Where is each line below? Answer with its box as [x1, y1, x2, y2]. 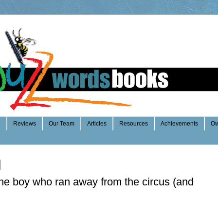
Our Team [49, 120, 74, 127]
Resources [119, 120, 148, 127]
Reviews [13, 120, 36, 127]
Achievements [161, 120, 198, 127]
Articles [87, 120, 107, 127]
